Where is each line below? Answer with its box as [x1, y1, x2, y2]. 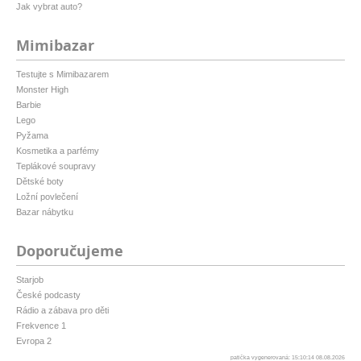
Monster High [16, 85, 68, 95]
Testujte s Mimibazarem [16, 69, 109, 80]
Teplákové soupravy [16, 161, 96, 172]
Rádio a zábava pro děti [16, 305, 109, 316]
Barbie [16, 100, 41, 110]
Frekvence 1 [16, 321, 66, 331]
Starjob [16, 275, 44, 285]
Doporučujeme [16, 241, 123, 262]
